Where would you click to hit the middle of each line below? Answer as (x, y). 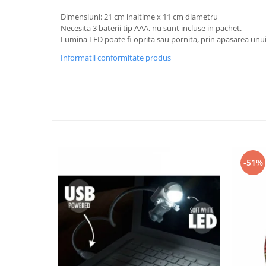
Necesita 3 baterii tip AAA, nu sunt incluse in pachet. (151, 28)
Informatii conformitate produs (116, 58)
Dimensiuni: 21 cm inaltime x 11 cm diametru (139, 17)
